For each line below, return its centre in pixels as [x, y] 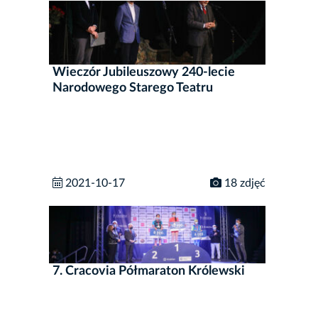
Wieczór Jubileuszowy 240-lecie [144, 72]
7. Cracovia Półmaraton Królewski [149, 271]
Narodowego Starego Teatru [133, 88]
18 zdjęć [243, 183]
